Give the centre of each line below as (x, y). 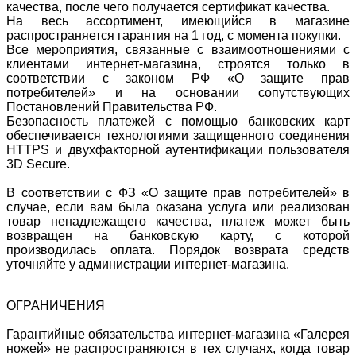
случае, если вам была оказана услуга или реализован (178, 207)
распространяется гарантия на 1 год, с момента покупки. (174, 35)
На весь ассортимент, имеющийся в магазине (178, 21)
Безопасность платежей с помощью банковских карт (178, 121)
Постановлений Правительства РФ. (112, 106)
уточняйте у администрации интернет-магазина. (148, 264)
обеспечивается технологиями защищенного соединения (178, 135)
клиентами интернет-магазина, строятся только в (178, 64)
